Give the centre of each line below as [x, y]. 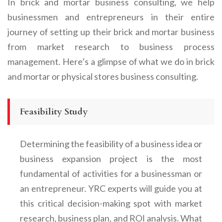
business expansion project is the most [111, 158]
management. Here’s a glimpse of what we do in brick [111, 61]
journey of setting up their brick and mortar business [111, 31]
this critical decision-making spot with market [111, 203]
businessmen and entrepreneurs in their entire [111, 17]
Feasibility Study [54, 111]
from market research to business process [111, 46]
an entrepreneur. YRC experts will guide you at [111, 188]
